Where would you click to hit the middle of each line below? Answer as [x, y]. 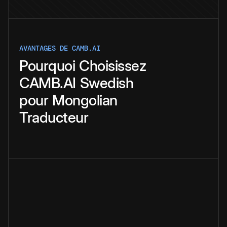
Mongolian [85, 100]
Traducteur [54, 118]
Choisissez [112, 66]
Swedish [106, 83]
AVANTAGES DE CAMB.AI [60, 48]
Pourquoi [47, 66]
